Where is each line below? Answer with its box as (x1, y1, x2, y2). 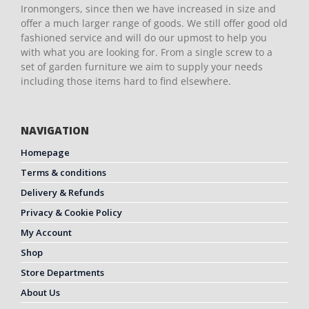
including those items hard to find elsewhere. (21, 74, 231, 88)
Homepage (21, 146, 70, 159)
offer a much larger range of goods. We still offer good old (21, 17, 288, 30)
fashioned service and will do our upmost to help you (21, 31, 267, 45)
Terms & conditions (21, 166, 106, 179)
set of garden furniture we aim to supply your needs (21, 60, 263, 74)
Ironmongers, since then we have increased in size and (21, 2, 276, 16)
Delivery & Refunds (21, 186, 104, 199)
